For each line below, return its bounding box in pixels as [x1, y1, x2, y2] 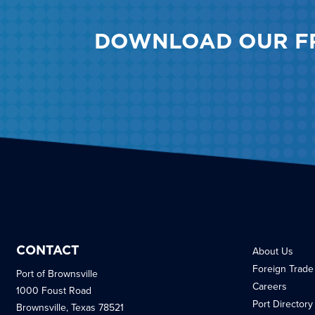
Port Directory [252, 297, 313, 310]
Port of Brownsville [15, 267, 98, 280]
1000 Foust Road [15, 284, 91, 297]
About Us [252, 245, 293, 257]
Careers [252, 280, 287, 292]
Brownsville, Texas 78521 [15, 301, 124, 314]
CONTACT [15, 244, 79, 257]
